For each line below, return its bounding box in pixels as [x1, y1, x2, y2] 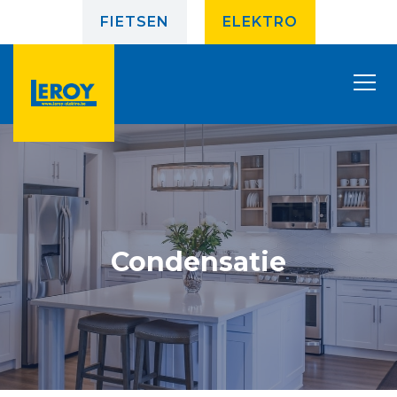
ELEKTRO [222, 13, 298, 30]
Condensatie [111, 245, 286, 278]
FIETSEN [99, 13, 169, 30]
